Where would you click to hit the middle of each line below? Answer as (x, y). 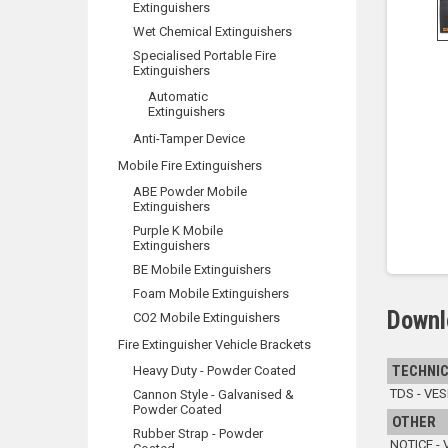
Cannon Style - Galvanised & (213, 394)
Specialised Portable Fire (204, 55)
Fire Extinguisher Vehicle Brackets (214, 344)
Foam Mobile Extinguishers (211, 293)
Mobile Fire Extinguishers (190, 165)
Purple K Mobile (178, 230)
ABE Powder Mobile (190, 191)
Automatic (178, 96)
